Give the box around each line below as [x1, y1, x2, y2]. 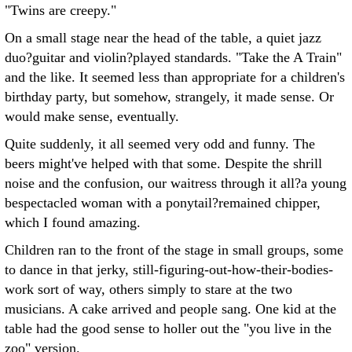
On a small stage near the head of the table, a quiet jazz [5, 30, 321, 46]
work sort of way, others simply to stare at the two [5, 281, 292, 297]
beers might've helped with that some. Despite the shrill [5, 156, 322, 171]
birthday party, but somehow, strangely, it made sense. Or [5, 89, 334, 104]
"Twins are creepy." [5, 2, 116, 18]
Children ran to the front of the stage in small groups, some [5, 242, 343, 258]
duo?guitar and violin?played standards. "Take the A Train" [5, 49, 342, 65]
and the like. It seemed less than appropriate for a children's [5, 69, 345, 85]
